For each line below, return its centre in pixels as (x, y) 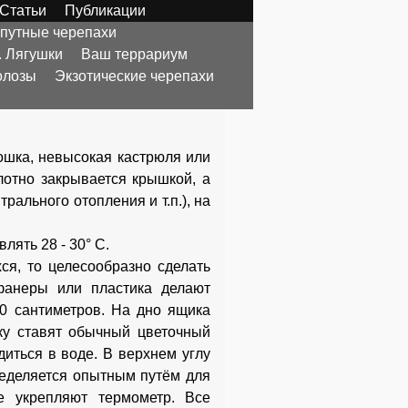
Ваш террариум (134, 54)
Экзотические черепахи (134, 76)
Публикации (105, 10)
